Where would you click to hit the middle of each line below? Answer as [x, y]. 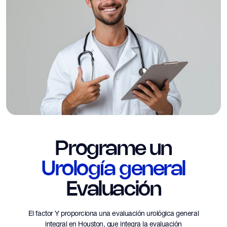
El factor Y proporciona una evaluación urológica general [113, 213]
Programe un [113, 149]
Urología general [113, 169]
